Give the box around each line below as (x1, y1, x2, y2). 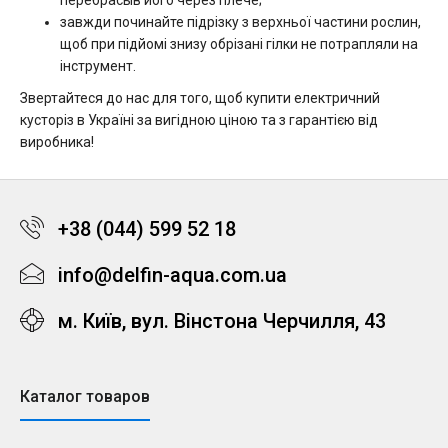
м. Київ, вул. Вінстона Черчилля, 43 (58, 309, 386, 333)
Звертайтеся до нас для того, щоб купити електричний (20, 90, 380, 106)
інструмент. (60, 58, 136, 74)
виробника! (20, 134, 94, 150)
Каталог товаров (20, 387, 150, 406)
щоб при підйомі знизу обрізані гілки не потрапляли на (60, 36, 418, 52)
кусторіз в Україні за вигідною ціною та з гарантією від (20, 112, 378, 128)
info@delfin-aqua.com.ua (58, 263, 287, 287)
